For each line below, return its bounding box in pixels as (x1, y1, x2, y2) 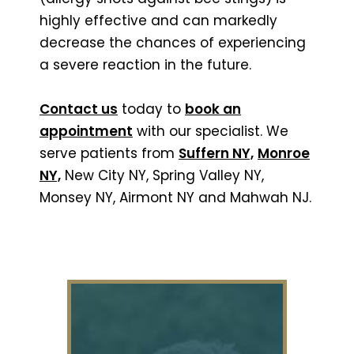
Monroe (258, 143, 310, 163)
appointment (40, 121, 133, 141)
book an (185, 99, 241, 119)
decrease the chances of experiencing (40, 32, 306, 52)
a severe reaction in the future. (40, 55, 251, 74)
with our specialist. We (133, 121, 288, 141)
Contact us (40, 99, 118, 119)
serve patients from (40, 143, 179, 163)
